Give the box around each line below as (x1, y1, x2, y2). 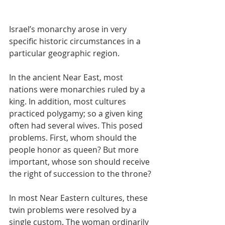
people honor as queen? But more (9, 144, 141, 155)
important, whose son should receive (9, 156, 152, 167)
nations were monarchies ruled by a (9, 84, 147, 95)
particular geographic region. (9, 48, 120, 59)
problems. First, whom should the (9, 132, 139, 143)
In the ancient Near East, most (9, 72, 125, 83)
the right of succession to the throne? (9, 168, 151, 179)
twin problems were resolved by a (9, 204, 139, 215)
